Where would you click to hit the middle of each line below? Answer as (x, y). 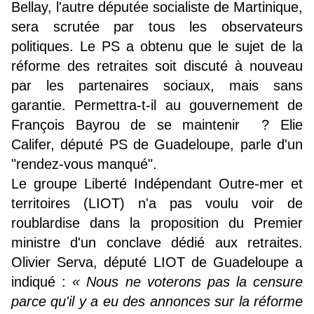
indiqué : (42, 282)
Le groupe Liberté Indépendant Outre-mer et (157, 184)
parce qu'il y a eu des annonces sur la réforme (157, 302)
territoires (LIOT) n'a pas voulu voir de (157, 204)
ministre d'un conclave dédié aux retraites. (157, 243)
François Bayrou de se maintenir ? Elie (157, 125)
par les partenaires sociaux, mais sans (157, 86)
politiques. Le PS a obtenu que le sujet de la (157, 47)
